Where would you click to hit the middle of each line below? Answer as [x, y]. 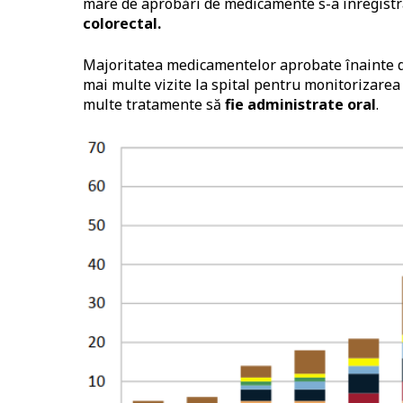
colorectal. [122, 23]
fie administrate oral [300, 104]
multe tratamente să [154, 104]
